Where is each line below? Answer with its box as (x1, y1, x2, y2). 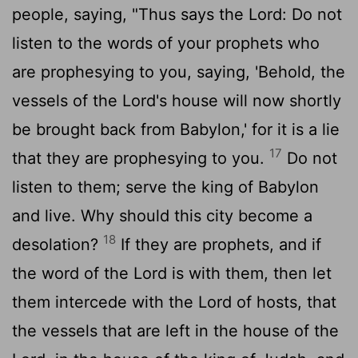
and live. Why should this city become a (12, 205, 312, 225)
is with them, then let (167, 263, 332, 283)
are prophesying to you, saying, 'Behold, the (12, 62, 345, 82)
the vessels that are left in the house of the (12, 320, 339, 340)
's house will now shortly (156, 90, 341, 110)
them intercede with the (12, 292, 198, 312)
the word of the (12, 263, 133, 283)
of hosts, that (232, 292, 336, 312)
